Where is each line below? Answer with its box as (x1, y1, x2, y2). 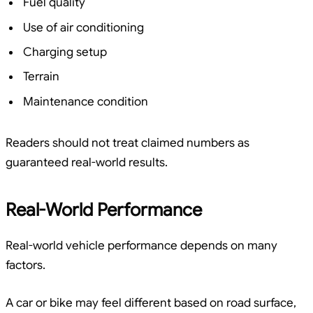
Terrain (23, 69, 59, 85)
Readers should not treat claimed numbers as (6, 135, 249, 150)
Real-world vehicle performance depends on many (6, 238, 277, 254)
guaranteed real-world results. (6, 154, 168, 170)
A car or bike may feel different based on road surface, (6, 296, 296, 311)
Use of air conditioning (23, 20, 144, 35)
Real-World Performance (6, 198, 202, 221)
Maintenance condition (23, 94, 148, 109)
